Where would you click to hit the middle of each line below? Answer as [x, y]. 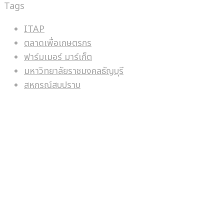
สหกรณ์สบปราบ [52, 85]
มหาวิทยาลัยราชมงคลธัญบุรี [74, 71]
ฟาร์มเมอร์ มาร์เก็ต [58, 57]
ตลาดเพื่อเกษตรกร [58, 43]
